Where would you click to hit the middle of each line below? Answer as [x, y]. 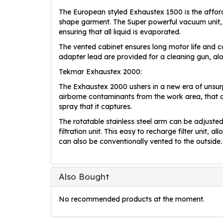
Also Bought [84, 176]
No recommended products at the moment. [132, 199]
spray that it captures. [95, 106]
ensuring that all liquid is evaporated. [120, 32]
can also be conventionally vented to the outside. [140, 141]
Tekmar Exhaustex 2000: [100, 71]
